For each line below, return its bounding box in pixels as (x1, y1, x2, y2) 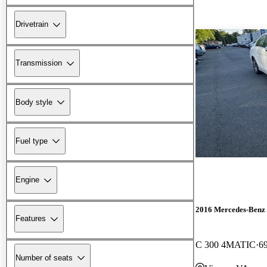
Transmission (15, 58, 62, 68)
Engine (15, 175, 39, 185)
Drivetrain (15, 20, 48, 29)
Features (15, 214, 46, 223)
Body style (15, 97, 52, 107)
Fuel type (15, 136, 48, 145)
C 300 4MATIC (195, 239, 256, 250)
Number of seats (15, 253, 73, 262)
